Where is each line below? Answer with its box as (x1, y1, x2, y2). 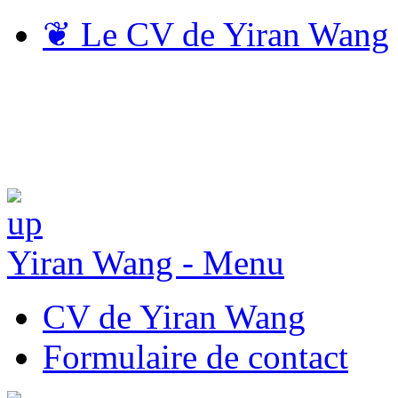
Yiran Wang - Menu (7, 243, 284, 282)
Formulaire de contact (43, 337, 348, 376)
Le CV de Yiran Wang (72, 14, 389, 53)
